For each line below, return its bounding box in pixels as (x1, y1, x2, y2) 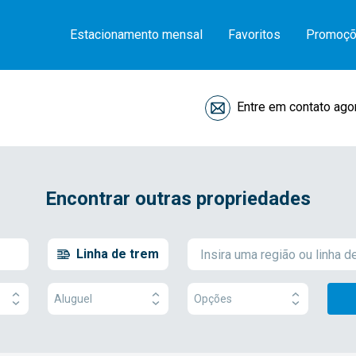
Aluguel (54, 292, 92, 305)
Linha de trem (76, 246, 159, 261)
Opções (194, 292, 232, 305)
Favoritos (228, 27, 281, 42)
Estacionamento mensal (70, 27, 203, 42)
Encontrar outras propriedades (45, 188, 311, 210)
